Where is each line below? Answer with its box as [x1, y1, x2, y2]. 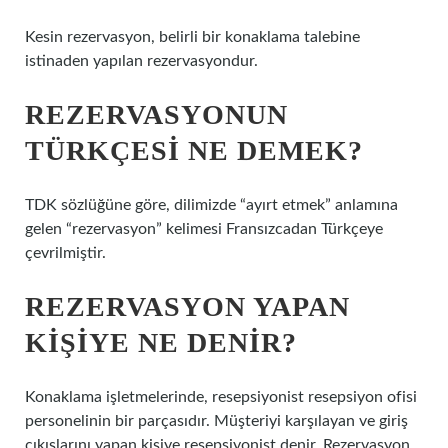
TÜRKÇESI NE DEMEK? [25, 135, 363, 166]
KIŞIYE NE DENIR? [25, 327, 297, 358]
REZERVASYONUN [25, 99, 288, 130]
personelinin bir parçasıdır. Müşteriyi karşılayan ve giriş [25, 413, 408, 429]
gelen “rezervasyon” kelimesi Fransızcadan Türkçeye [25, 221, 383, 237]
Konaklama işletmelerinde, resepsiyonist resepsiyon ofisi [25, 389, 417, 405]
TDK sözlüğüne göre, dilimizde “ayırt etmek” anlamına [25, 197, 398, 213]
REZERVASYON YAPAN [25, 291, 350, 322]
